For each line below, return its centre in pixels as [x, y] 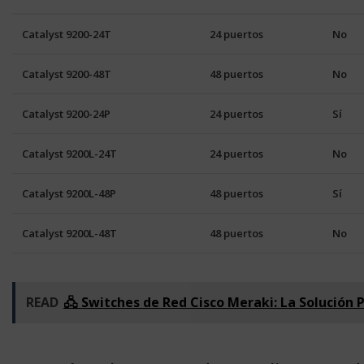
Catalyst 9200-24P [66, 114]
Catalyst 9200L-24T [69, 154]
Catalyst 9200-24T [67, 34]
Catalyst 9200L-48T [69, 233]
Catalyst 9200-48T [67, 74]
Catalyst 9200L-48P [69, 193]
